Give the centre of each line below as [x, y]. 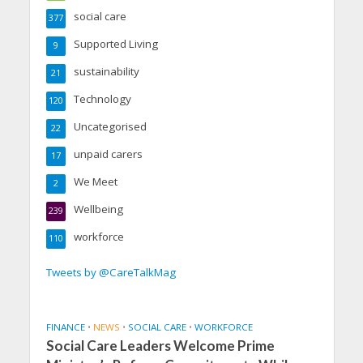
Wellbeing [98, 209]
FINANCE [65, 327]
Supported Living [115, 43]
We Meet [95, 181]
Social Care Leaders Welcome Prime [160, 345]
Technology [102, 98]
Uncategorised [110, 126]
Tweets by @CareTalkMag [111, 272]
